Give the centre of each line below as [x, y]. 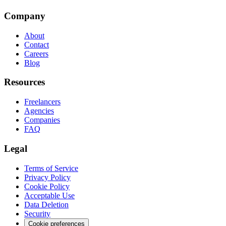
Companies [42, 120]
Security [37, 213]
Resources [24, 82]
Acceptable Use [49, 195]
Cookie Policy [47, 186]
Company [25, 16]
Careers [36, 53]
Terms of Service [51, 168]
